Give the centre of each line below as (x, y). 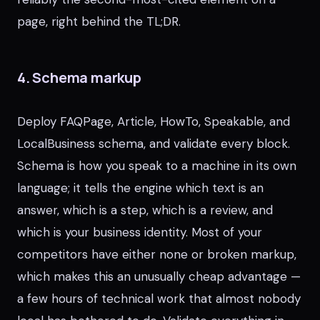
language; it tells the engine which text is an (140, 188)
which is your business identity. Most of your (140, 232)
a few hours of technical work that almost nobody (159, 299)
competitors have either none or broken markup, (157, 254)
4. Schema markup (79, 77)
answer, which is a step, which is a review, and (145, 210)
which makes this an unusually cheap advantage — (159, 276)
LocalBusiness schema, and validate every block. (154, 144)
